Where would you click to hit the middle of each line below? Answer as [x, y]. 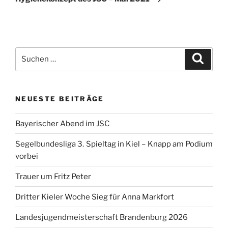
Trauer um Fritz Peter [53, 176]
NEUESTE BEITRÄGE [60, 98]
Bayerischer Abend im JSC [63, 123]
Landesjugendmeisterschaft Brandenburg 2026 [102, 217]
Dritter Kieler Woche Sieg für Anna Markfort [95, 197]
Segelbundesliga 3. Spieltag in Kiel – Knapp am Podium [114, 144]
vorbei [27, 156]
